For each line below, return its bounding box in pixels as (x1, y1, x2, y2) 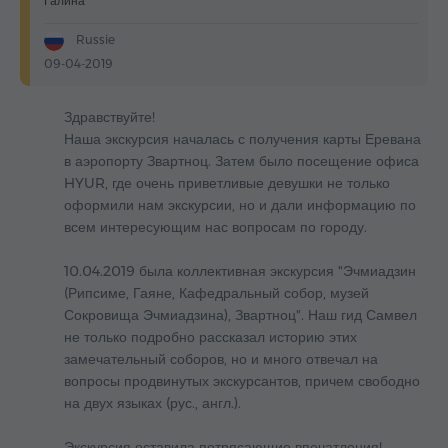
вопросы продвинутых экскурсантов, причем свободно (64, 372, 420, 391)
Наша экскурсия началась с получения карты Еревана (64, 130, 421, 149)
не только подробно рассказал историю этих (64, 328, 357, 347)
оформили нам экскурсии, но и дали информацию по (64, 196, 416, 215)
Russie (72, 32, 115, 48)
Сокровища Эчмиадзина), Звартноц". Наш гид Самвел (64, 306, 417, 325)
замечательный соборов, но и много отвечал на (64, 350, 378, 369)
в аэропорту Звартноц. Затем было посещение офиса (64, 152, 419, 171)
